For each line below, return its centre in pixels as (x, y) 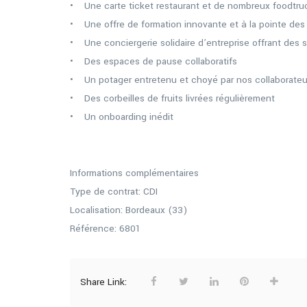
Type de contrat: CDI (114, 192)
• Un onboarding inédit (122, 117)
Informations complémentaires (134, 173)
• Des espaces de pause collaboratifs (153, 61)
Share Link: (105, 282)
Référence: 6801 (106, 229)
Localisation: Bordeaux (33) (128, 210)
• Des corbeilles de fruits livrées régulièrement (172, 98)
